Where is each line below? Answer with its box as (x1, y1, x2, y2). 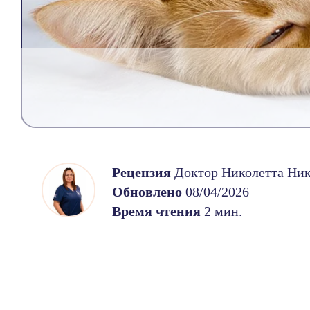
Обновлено (111, 184, 182, 200)
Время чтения (111, 203, 201, 219)
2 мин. (200, 203, 242, 219)
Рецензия (111, 165, 174, 181)
